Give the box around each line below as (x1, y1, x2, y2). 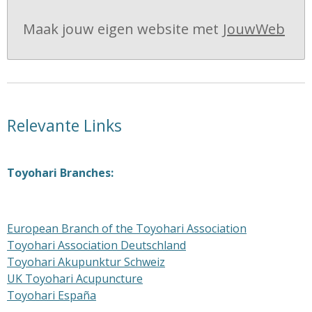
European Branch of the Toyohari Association (7, 221, 247, 236)
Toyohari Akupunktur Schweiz (7, 254, 165, 270)
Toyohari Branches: (7, 165, 114, 180)
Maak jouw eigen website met (23, 19, 219, 38)
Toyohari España (7, 288, 96, 303)
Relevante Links (7, 114, 122, 136)
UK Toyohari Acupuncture (7, 271, 143, 286)
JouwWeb (223, 19, 285, 38)
